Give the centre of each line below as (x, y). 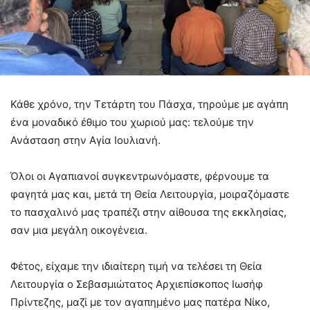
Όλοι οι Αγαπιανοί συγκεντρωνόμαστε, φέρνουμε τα (140, 176)
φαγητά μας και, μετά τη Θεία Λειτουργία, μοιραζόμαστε (150, 194)
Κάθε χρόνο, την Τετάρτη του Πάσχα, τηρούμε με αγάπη (149, 104)
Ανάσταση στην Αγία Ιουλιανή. (85, 140)
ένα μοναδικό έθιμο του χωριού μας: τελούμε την (132, 122)
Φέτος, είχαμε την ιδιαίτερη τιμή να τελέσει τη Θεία (136, 266)
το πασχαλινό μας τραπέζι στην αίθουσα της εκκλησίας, (148, 212)
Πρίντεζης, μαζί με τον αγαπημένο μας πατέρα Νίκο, (140, 302)
